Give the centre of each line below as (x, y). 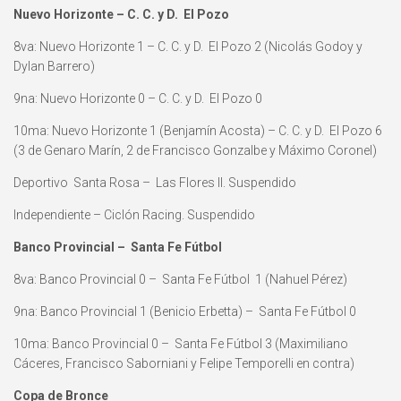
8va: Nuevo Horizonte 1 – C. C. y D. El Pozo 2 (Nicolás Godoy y (188, 47)
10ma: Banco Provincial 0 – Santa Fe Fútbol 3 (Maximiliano (181, 344)
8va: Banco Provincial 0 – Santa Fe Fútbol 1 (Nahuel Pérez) (180, 280)
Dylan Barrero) (54, 67)
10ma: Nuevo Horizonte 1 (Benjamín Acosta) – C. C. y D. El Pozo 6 (198, 131)
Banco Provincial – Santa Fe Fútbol (118, 247)
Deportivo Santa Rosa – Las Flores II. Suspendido (155, 183)
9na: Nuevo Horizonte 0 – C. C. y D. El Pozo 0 (138, 99)
